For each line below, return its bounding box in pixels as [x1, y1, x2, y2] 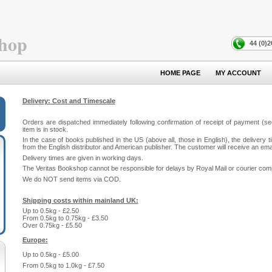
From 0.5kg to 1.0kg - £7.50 [22, 261, 104, 269]
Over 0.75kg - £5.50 [22, 222, 82, 229]
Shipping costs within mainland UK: [22, 196, 138, 204]
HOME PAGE [160, 69, 200, 76]
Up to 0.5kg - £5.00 [22, 251, 79, 258]
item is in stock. [22, 125, 68, 133]
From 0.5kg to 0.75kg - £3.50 [22, 214, 108, 222]
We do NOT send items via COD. [22, 175, 121, 183]
